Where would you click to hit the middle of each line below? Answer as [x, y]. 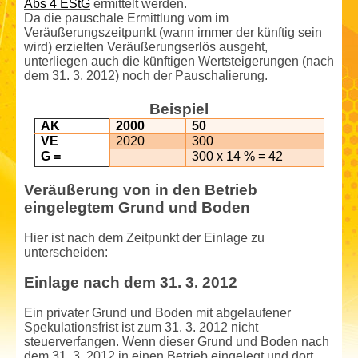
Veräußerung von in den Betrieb [141, 189]
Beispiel [179, 109]
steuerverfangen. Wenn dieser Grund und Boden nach [177, 341]
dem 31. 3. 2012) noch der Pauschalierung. [146, 75]
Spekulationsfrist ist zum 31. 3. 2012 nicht [141, 327]
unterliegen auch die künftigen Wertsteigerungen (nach [179, 61]
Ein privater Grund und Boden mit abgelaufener [157, 312]
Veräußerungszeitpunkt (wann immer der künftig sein [173, 32]
